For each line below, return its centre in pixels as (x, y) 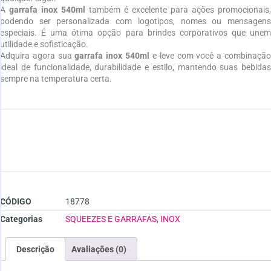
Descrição (35, 249)
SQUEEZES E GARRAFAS (111, 219)
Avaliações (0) (99, 249)
